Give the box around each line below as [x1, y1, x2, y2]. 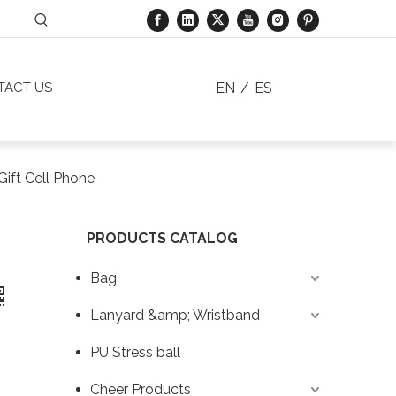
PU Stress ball [90, 344, 180, 362]
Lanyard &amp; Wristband [90, 307, 260, 324]
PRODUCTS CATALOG [87, 230, 238, 247]
